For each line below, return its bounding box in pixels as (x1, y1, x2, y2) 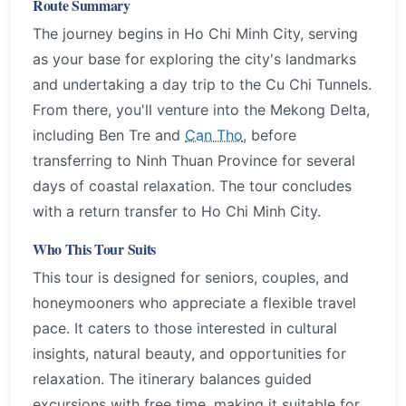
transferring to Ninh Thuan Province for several (33, 151, 355, 170)
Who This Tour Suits (33, 237, 156, 259)
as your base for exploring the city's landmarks (33, 50, 356, 69)
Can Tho (185, 126, 243, 145)
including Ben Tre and (33, 126, 185, 145)
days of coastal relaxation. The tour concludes (33, 177, 352, 196)
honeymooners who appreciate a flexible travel (33, 293, 356, 312)
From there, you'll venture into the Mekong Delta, (33, 101, 370, 120)
